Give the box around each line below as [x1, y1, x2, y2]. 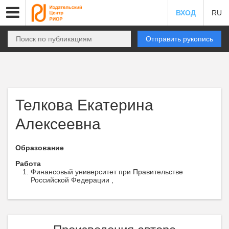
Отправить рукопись [146, 35, 213, 43]
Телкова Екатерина [15, 97, 153, 113]
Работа [15, 159, 41, 168]
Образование [15, 144, 64, 152]
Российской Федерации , [31, 176, 113, 184]
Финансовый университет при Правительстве [31, 168, 183, 176]
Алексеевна [15, 116, 101, 132]
